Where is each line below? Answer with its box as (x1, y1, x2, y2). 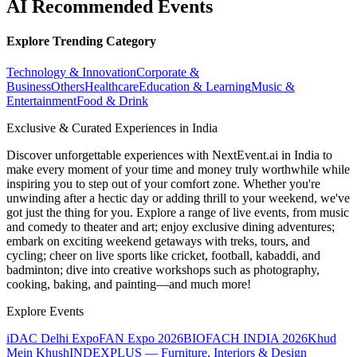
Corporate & (136, 65, 199, 80)
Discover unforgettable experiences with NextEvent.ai (6, 148, 281, 163)
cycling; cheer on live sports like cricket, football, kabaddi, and (6, 249, 320, 263)
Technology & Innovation (6, 65, 136, 80)
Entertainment (6, 94, 76, 108)
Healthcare (84, 80, 139, 94)
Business (6, 80, 51, 94)
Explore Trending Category (6, 33, 156, 48)
